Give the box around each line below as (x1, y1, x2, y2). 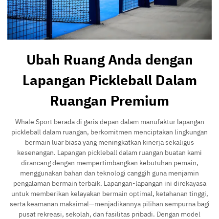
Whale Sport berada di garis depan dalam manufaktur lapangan (15, 117, 204, 126)
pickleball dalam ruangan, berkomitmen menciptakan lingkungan (11, 127, 208, 136)
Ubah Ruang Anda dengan (26, 50, 193, 68)
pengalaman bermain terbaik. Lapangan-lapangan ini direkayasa (13, 178, 206, 188)
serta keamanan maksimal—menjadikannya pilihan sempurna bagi (9, 199, 210, 208)
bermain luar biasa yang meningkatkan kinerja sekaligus (25, 137, 194, 147)
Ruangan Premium (50, 91, 169, 109)
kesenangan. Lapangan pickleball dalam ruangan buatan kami (17, 148, 202, 157)
